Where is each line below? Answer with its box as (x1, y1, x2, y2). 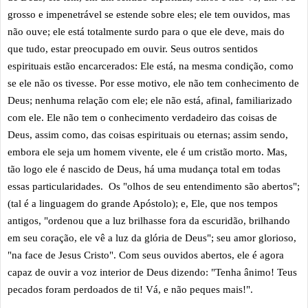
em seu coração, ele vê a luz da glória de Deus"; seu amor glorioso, (8, 232, 296, 243)
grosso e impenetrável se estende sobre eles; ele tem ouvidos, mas (8, 8, 290, 20)
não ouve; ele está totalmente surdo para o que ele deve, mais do (8, 25, 285, 37)
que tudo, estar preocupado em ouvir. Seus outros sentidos (8, 43, 258, 54)
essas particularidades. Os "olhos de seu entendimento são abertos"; (8, 180, 300, 192)
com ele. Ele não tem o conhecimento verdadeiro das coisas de (8, 111, 277, 123)
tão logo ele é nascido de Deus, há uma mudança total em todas (8, 163, 280, 175)
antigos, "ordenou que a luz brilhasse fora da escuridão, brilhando (8, 214, 290, 226)
